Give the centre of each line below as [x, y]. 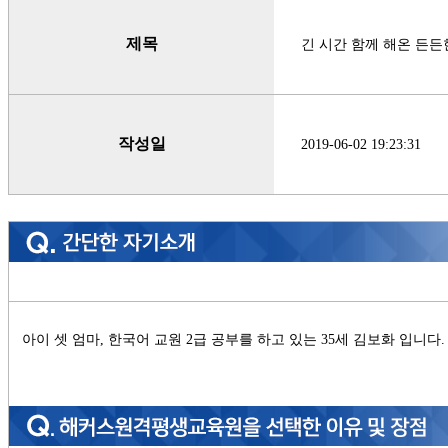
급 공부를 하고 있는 [257, 338]
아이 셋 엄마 [61, 338]
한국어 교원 [147, 338]
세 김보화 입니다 [388, 338]
